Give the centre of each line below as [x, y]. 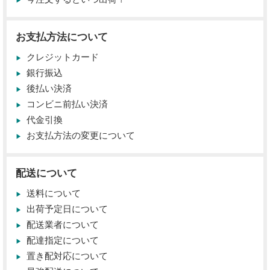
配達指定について [63, 240]
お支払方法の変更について [81, 136]
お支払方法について [62, 37]
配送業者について [63, 225]
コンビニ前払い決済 [67, 104]
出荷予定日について [67, 209]
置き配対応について [67, 256]
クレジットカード [63, 57]
